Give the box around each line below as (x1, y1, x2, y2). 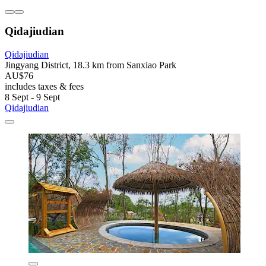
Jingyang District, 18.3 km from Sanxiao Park (5, 60, 176, 71)
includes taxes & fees (5, 81, 84, 92)
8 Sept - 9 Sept (5, 92, 60, 103)
